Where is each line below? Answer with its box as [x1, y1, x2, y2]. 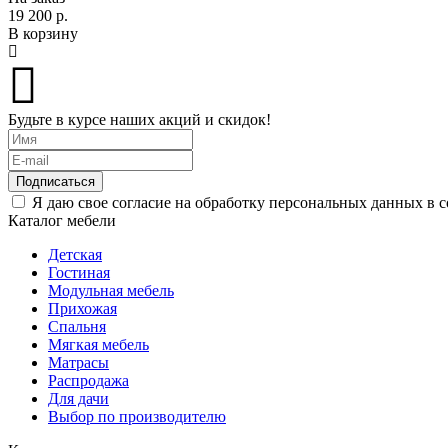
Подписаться [16, 173, 95, 189]
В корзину [8, 24, 78, 42]
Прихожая [48, 299, 117, 317]
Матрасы [48, 353, 109, 371]
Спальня [48, 317, 106, 335]
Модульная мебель [48, 281, 174, 299]
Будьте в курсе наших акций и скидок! [8, 110, 271, 128]
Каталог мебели [8, 211, 116, 229]
